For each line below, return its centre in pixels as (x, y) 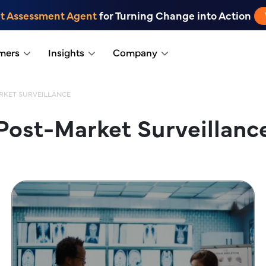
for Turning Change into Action (174, 15)
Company (135, 52)
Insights (66, 52)
